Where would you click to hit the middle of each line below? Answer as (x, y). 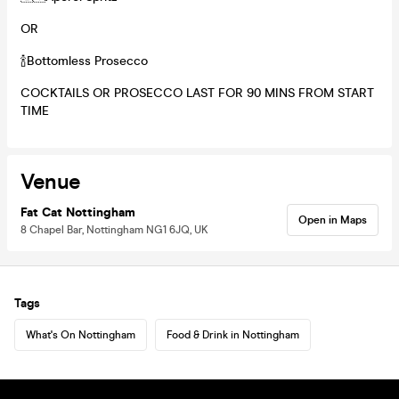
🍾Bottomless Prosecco (84, 61)
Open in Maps (333, 220)
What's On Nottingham (81, 334)
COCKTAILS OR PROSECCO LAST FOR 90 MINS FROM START (197, 93)
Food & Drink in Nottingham (233, 334)
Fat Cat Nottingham (78, 212)
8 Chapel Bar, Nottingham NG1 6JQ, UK (114, 229)
